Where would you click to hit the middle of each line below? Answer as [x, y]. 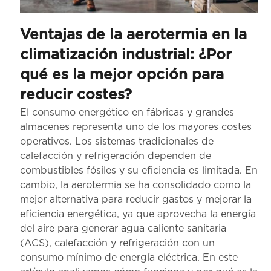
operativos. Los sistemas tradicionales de [117, 142]
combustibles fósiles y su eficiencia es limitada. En [139, 171]
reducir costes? [76, 95]
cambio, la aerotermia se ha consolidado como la [135, 185]
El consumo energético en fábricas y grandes [127, 113]
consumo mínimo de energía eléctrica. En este [129, 258]
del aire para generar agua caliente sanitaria [123, 229]
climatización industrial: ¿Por [126, 55]
